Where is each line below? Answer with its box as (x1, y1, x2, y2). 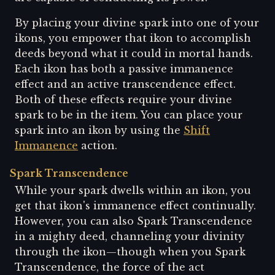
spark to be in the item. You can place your (15, 108, 242, 121)
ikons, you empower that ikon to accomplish (15, 31, 251, 44)
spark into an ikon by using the (15, 123, 184, 136)
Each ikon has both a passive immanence (15, 62, 233, 75)
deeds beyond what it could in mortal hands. (15, 47, 253, 60)
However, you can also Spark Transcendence (15, 214, 252, 227)
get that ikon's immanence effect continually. (15, 199, 256, 212)
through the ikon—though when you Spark (15, 245, 246, 258)
